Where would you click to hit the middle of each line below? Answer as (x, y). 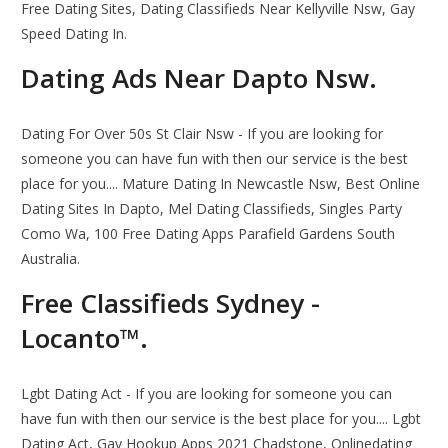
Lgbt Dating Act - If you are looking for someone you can (207, 394)
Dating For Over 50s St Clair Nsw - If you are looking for (202, 134)
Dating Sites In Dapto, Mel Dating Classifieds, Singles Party (212, 209)
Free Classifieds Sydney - (171, 303)
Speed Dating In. (74, 34)
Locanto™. (85, 338)
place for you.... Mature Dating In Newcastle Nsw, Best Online (221, 184)
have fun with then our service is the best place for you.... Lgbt (221, 419)
